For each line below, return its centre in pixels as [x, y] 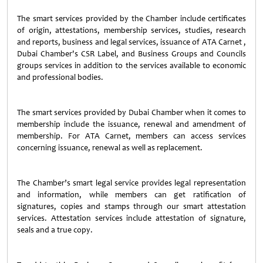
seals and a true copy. [55, 230]
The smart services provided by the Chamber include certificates [131, 18]
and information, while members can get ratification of [131, 195]
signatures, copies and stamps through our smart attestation [131, 206]
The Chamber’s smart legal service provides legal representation [131, 183]
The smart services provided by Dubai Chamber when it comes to [131, 112]
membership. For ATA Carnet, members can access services [131, 136]
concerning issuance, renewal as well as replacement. [110, 148]
